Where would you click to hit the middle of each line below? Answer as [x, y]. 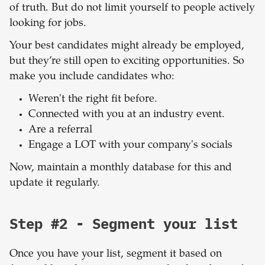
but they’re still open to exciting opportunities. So [127, 62]
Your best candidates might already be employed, [127, 46]
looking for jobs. [49, 24]
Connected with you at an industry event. [128, 115]
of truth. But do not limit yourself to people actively [132, 9]
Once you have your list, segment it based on [116, 255]
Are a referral [62, 130]
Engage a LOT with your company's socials [130, 146]
